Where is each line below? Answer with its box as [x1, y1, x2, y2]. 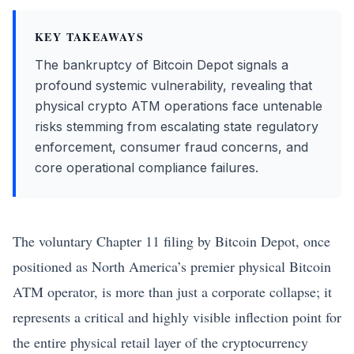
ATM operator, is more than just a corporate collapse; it [13, 282, 332, 301]
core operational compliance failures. [35, 160, 258, 175]
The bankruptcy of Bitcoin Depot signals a [35, 57, 288, 73]
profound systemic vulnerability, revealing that [35, 77, 312, 93]
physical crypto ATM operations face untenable [35, 98, 322, 114]
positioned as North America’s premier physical [13, 257, 289, 276]
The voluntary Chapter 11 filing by [13, 232, 215, 250]
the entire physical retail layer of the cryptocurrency [13, 333, 308, 352]
